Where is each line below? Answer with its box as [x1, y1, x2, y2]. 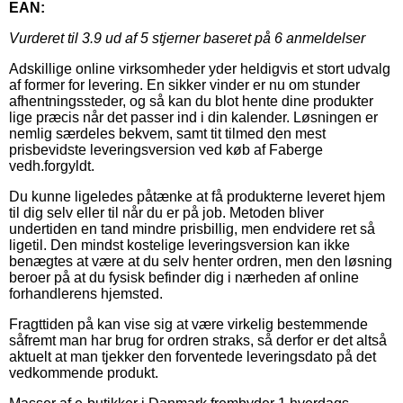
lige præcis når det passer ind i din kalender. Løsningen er [9, 109, 378, 125]
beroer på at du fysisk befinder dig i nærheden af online [9, 269, 359, 285]
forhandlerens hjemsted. [9, 285, 163, 301]
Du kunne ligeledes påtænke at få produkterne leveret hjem [9, 188, 385, 204]
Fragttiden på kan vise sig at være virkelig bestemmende [9, 316, 368, 332]
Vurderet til [9, 30, 82, 46]
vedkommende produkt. [9, 364, 158, 381]
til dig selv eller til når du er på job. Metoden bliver [9, 204, 324, 220]
